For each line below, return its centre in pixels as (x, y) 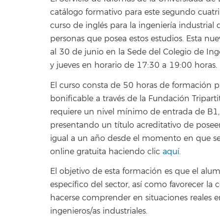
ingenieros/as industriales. (99, 211)
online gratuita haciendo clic (106, 151)
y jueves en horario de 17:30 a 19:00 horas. (134, 66)
